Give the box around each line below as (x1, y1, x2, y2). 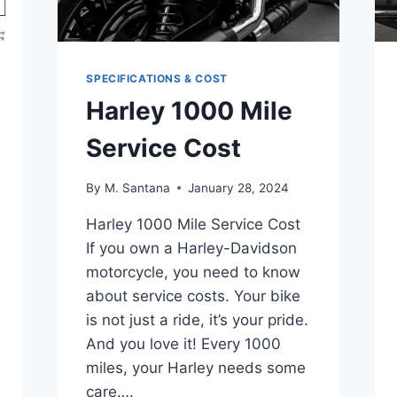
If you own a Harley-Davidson (86, 238, 298, 257)
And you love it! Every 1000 (86, 334, 282, 353)
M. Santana (104, 180, 170, 195)
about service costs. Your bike (86, 286, 301, 305)
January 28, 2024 (187, 180, 289, 195)
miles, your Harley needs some (86, 358, 307, 377)
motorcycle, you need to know (86, 262, 301, 281)
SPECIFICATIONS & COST (86, 72, 228, 86)
